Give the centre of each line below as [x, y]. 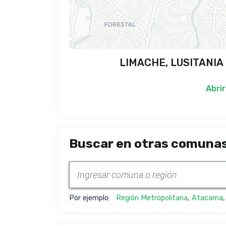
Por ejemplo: [93, 198]
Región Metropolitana [152, 198]
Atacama [207, 198]
